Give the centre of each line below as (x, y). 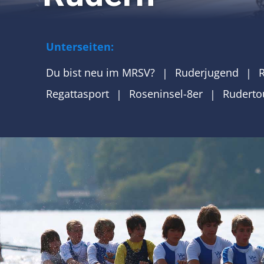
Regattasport (77, 94)
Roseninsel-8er (166, 94)
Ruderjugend (207, 72)
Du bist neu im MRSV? (100, 72)
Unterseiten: (80, 47)
